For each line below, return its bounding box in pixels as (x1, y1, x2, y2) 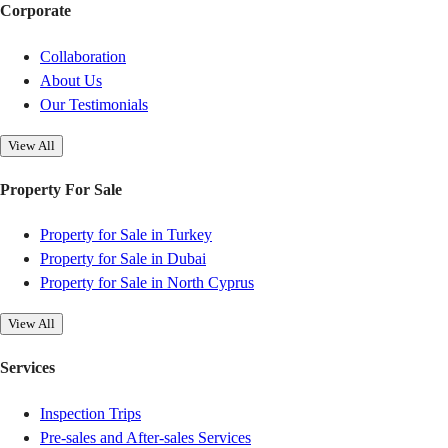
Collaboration (40, 47, 126, 65)
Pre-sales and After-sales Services (40, 428, 251, 446)
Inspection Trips (40, 404, 141, 422)
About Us (40, 71, 102, 89)
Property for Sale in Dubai (40, 250, 206, 268)
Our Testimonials (40, 95, 148, 113)
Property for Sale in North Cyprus (40, 274, 254, 292)
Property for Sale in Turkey (40, 226, 212, 244)
